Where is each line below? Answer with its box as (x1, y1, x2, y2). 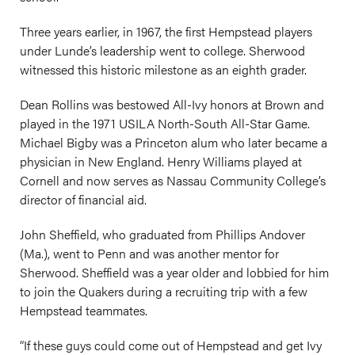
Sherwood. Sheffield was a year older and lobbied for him (20, 263, 329, 281)
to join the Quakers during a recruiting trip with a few (20, 282, 307, 300)
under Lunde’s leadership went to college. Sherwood (20, 41, 305, 59)
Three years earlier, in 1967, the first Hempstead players (20, 22, 312, 40)
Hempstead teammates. (20, 301, 147, 319)
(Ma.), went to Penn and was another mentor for (20, 244, 279, 262)
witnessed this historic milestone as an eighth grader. (20, 60, 307, 78)
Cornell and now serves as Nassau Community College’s (20, 171, 326, 189)
